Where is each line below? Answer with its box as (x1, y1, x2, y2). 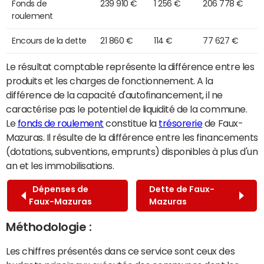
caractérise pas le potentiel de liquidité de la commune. (6, 104, 247, 114)
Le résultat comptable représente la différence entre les (6, 61, 255, 71)
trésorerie (159, 118, 203, 128)
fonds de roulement (17, 118, 104, 128)
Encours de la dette (12, 36, 87, 45)
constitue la (103, 118, 159, 128)
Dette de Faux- (148, 184, 214, 193)
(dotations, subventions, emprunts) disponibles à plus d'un (6, 146, 258, 156)
